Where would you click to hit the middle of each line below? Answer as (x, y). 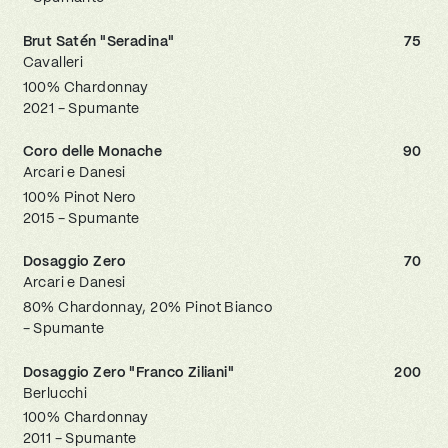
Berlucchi (55, 392)
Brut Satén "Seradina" (98, 40)
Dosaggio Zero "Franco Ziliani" (128, 371)
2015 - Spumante (81, 217)
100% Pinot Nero (79, 196)
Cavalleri (53, 61)
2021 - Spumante (81, 107)
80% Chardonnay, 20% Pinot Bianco (147, 307)
